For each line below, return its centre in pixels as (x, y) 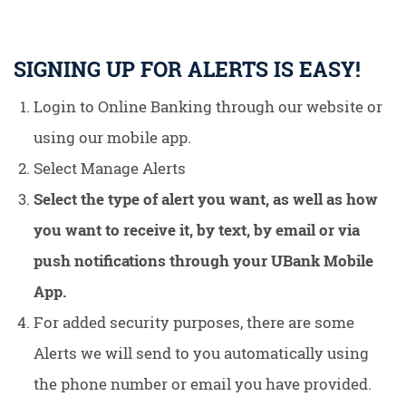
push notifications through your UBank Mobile (204, 261)
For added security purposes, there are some (194, 322)
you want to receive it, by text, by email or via (197, 230)
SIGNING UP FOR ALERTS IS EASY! (187, 69)
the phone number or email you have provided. (203, 384)
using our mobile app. (113, 137)
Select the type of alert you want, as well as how (206, 199)
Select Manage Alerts (110, 168)
